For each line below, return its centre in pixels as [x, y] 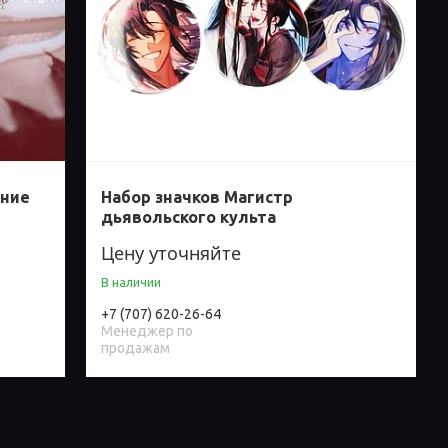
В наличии [131, 282]
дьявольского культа [189, 217]
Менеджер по [147, 331]
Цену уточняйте [171, 253]
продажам [136, 348]
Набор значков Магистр [197, 197]
